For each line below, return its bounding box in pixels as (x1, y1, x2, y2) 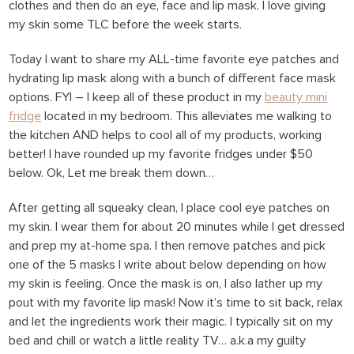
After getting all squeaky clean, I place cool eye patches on (9, 201, 330, 215)
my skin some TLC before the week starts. (9, 18, 243, 32)
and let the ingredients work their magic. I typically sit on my (9, 315, 333, 329)
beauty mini (265, 91, 328, 104)
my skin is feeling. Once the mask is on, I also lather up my (9, 277, 323, 291)
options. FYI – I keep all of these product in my (9, 91, 265, 104)
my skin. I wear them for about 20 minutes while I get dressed (9, 220, 345, 234)
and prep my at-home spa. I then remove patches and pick (9, 239, 326, 253)
